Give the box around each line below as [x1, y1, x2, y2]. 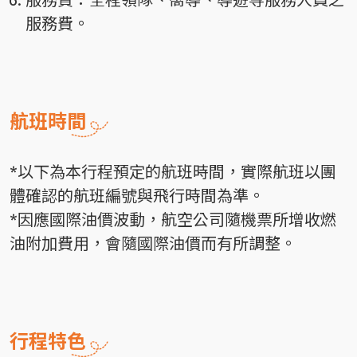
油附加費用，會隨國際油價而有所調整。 [10, 234, 296, 253]
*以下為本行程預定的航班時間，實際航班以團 [10, 163, 336, 181]
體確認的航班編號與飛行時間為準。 [10, 186, 265, 205]
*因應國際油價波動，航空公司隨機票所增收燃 [10, 210, 336, 229]
